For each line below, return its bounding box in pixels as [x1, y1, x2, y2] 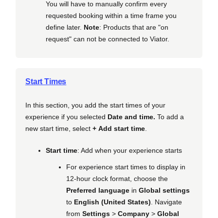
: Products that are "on [99, 23, 168, 32]
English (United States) [74, 198, 151, 206]
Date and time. [108, 112, 155, 121]
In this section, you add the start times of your [25, 101, 165, 109]
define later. [46, 23, 84, 32]
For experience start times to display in [66, 163, 185, 171]
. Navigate [151, 198, 182, 206]
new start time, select [25, 124, 92, 132]
